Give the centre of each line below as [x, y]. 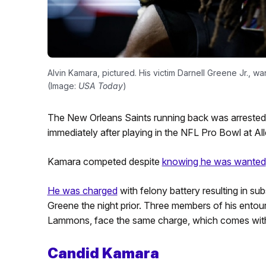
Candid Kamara [103, 253]
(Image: [63, 86]
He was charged [82, 191]
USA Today [100, 86]
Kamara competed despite [104, 161]
